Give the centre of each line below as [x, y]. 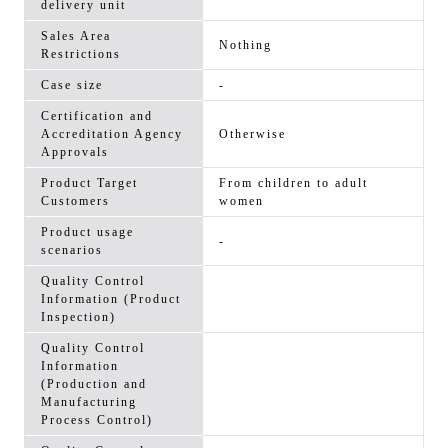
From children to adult [293, 183]
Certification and [97, 116]
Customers [75, 201]
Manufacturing [89, 402]
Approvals [75, 152]
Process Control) [97, 420]
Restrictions [81, 54]
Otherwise [252, 134]
